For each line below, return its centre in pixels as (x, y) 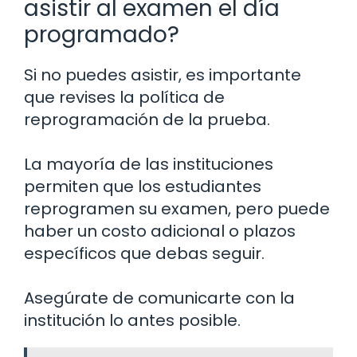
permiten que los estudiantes (143, 187)
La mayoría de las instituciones (149, 165)
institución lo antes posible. (132, 321)
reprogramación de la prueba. (147, 120)
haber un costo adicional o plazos (160, 231)
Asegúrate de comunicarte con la (159, 298)
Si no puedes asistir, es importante (163, 75)
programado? (102, 35)
